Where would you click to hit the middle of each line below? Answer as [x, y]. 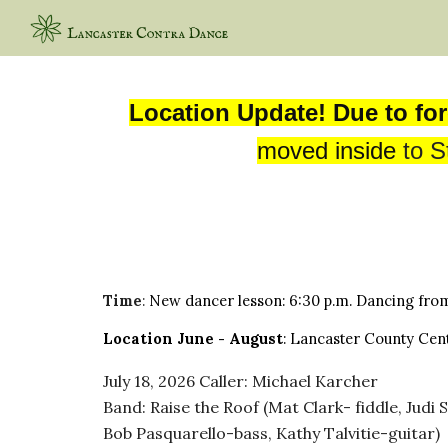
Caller [221, 381]
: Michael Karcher [310, 381]
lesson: [263, 300]
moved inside [326, 150]
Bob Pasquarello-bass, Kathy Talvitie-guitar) [271, 433]
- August [250, 338]
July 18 [126, 381]
